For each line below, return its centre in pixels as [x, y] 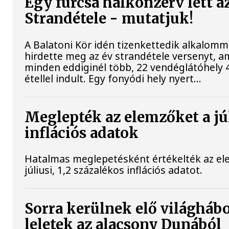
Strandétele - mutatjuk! [109, 19]
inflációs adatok [82, 133]
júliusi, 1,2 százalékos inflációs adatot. [114, 170]
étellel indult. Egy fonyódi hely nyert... [113, 78]
